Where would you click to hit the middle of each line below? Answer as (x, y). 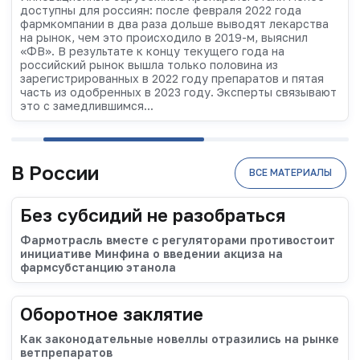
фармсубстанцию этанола (98, 267)
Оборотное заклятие (112, 313)
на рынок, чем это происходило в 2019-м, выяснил (164, 38)
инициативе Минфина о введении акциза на (151, 253)
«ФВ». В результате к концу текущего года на (152, 51)
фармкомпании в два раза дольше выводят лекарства (174, 24)
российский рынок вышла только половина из (149, 65)
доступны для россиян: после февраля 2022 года (161, 10)
